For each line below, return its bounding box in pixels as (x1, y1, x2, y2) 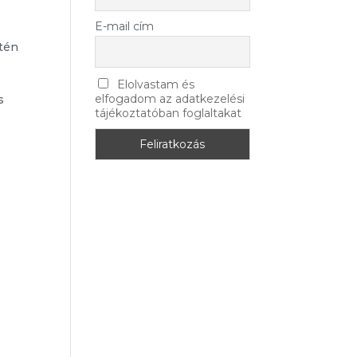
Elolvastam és (116, 76, 194, 92)
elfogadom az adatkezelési (95, 91, 245, 106)
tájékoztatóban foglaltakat (95, 105, 242, 120)
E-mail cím (95, 18, 155, 33)
